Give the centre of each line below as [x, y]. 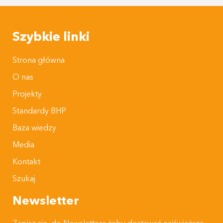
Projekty [27, 95]
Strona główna [39, 61]
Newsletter [46, 202]
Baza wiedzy [34, 129]
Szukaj [24, 179]
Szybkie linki [51, 38]
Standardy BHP [39, 112]
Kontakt [26, 163]
